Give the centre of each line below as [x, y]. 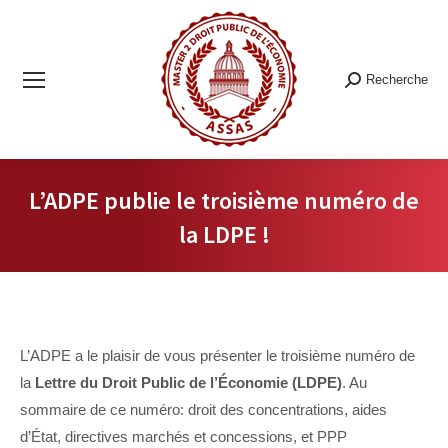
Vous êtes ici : [269, 265]
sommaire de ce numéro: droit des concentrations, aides [203, 409]
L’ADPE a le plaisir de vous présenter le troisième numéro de [217, 355]
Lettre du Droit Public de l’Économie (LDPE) [188, 382]
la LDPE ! [224, 234]
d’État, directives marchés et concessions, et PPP [183, 436]
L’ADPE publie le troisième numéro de [224, 200]
